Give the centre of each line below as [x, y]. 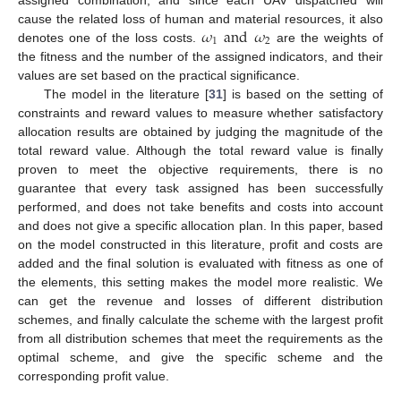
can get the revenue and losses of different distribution [200, 300]
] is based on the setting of [303, 94]
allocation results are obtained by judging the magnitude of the [200, 131]
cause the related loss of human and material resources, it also [200, 18]
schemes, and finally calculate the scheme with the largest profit [200, 319]
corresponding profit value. [94, 375]
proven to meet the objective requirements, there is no [200, 169]
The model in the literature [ [126, 94]
